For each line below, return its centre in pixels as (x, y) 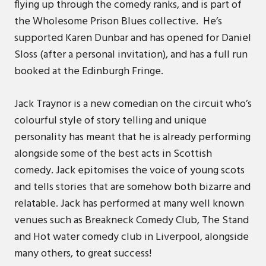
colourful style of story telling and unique (110, 121)
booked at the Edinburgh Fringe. (89, 71)
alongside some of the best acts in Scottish (113, 154)
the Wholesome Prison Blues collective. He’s (118, 21)
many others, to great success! (83, 254)
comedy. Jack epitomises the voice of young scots (129, 170)
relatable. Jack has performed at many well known (129, 204)
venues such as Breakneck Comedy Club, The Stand (132, 220)
